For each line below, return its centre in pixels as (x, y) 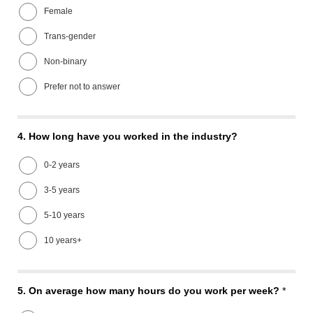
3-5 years (62, 190)
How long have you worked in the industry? (133, 137)
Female (59, 12)
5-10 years (65, 215)
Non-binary (66, 61)
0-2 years (62, 165)
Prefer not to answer (82, 86)
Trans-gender (70, 36)
